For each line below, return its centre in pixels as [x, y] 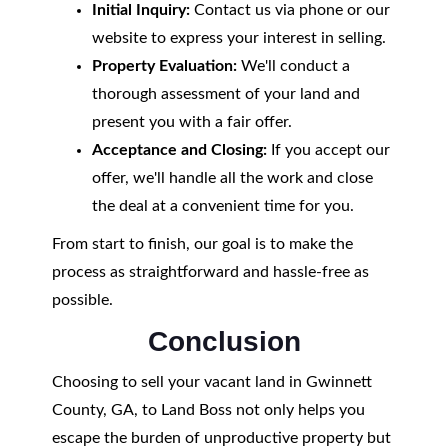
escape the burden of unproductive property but [221, 438]
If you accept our [328, 150]
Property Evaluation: [164, 66]
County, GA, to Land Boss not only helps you [208, 410]
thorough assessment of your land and [225, 94]
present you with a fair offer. [191, 122]
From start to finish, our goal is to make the [202, 244]
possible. [82, 300]
